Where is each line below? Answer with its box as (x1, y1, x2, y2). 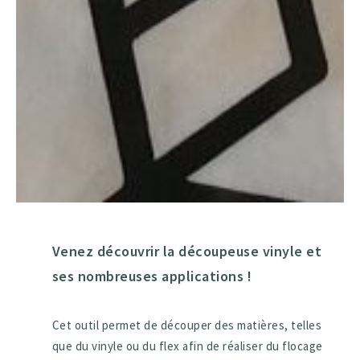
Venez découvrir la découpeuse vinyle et (51, 241, 322, 260)
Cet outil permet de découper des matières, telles (51, 317, 322, 333)
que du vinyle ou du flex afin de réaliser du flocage (51, 338, 323, 354)
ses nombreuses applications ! (51, 266, 252, 285)
